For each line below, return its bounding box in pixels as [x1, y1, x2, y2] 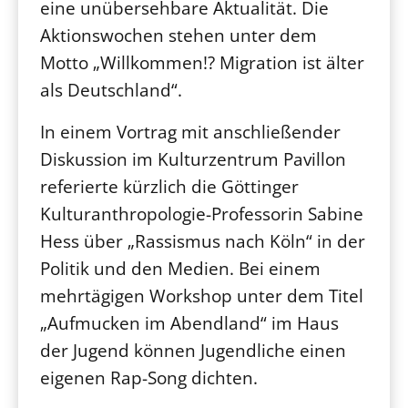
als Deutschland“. [40, 77, 182, 102]
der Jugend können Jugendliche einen [40, 338, 346, 362]
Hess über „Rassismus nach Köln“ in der [40, 229, 365, 253]
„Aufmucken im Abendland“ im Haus [40, 311, 339, 335]
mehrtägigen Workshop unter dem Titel [40, 283, 363, 308]
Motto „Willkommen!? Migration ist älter [40, 50, 364, 75]
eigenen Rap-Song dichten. [40, 365, 258, 390]
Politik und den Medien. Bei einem [40, 256, 321, 280]
